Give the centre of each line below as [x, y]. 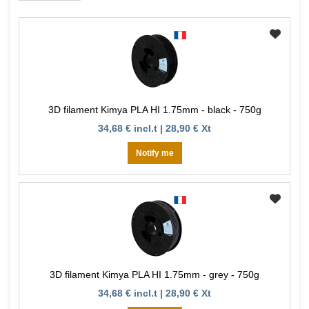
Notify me [154, 153]
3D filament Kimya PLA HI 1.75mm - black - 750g [154, 110]
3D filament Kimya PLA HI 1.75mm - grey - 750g [154, 275]
